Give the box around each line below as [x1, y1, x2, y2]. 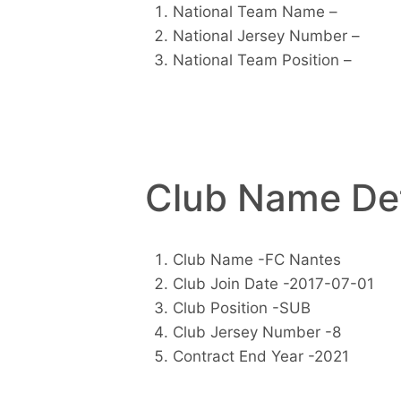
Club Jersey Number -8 [172, 323, 341, 342]
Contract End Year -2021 [172, 347, 349, 366]
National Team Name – [172, 2, 337, 21]
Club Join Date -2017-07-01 [172, 275, 374, 294]
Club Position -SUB [172, 299, 311, 318]
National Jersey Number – [172, 26, 360, 45]
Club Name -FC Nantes [172, 251, 341, 269]
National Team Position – [172, 50, 352, 69]
